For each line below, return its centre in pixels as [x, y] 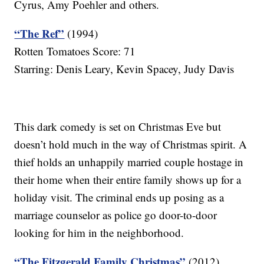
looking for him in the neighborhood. [99, 233]
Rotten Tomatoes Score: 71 [75, 51]
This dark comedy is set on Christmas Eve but [118, 127]
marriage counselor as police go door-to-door [116, 215]
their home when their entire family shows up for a [128, 180]
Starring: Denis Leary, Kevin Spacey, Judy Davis [124, 69]
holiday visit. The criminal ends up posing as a [119, 197]
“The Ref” [39, 34]
